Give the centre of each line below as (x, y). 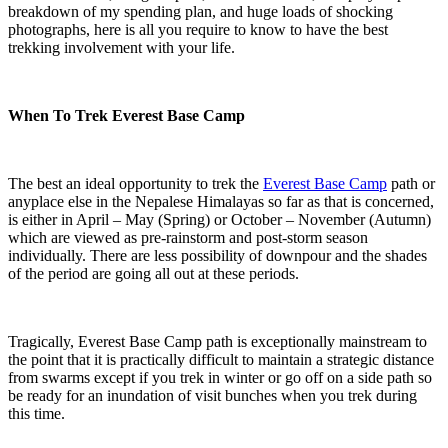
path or (411, 184)
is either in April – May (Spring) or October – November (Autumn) (219, 220)
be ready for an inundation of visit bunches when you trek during (212, 396)
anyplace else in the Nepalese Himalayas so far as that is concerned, (221, 202)
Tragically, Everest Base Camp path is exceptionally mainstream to (217, 342)
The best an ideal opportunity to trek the (135, 184)
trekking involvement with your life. (123, 48)
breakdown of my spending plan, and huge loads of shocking (200, 12)
